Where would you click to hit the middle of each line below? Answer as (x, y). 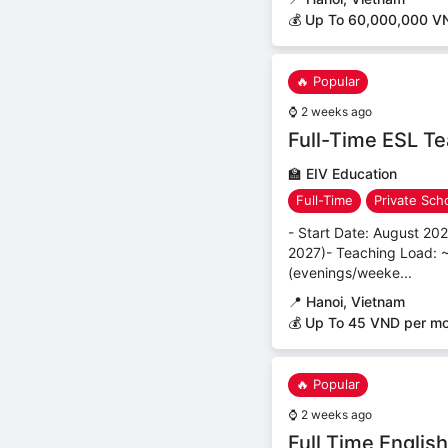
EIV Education (351, 173)
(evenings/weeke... (350, 272)
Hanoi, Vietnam (355, 301)
